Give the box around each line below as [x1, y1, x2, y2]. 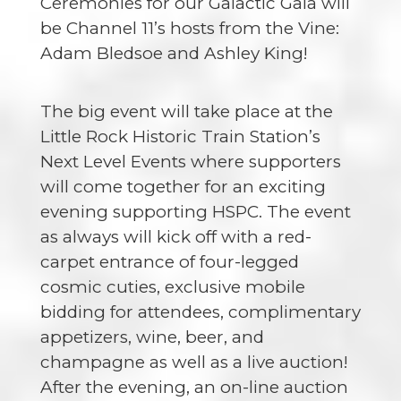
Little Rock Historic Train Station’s [39, 126, 320, 148]
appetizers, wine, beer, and [39, 327, 264, 348]
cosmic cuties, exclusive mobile [39, 277, 305, 298]
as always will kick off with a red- [39, 226, 311, 248]
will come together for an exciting [39, 176, 326, 198]
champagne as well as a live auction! [39, 352, 348, 373]
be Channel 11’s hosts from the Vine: [39, 17, 339, 38]
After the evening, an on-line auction [39, 377, 348, 398]
